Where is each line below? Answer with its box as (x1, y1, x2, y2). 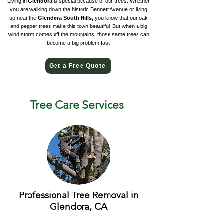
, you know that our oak (92, 15, 148, 21)
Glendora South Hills (38, 15, 92, 21)
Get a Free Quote (49, 62, 106, 69)
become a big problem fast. (46, 40, 111, 46)
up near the (9, 15, 38, 21)
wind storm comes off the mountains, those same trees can (8, 31, 149, 37)
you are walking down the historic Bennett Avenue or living (10, 6, 147, 12)
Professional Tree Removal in (18, 190, 138, 201)
